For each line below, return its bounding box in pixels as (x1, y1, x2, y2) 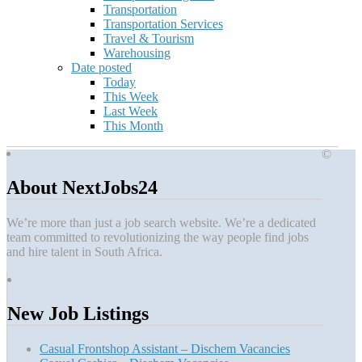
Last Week (103, 104, 158, 119)
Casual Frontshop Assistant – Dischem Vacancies (40, 341, 290, 356)
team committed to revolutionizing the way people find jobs (6, 229, 309, 244)
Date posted (71, 61, 132, 75)
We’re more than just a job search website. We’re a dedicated (6, 215, 316, 229)
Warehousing (103, 46, 170, 61)
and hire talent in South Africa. (6, 244, 162, 259)
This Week (103, 90, 158, 104)
